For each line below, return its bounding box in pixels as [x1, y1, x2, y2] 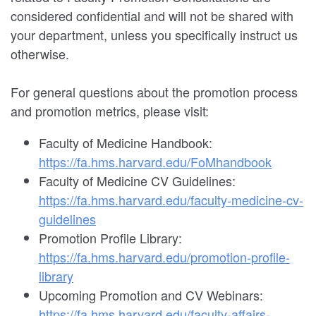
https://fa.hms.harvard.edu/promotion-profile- [39, 248, 290, 267]
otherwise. [11, 44, 69, 63]
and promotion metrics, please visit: [11, 102, 209, 121]
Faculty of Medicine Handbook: [39, 133, 212, 152]
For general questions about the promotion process [11, 83, 298, 102]
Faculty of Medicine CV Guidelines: [39, 171, 236, 190]
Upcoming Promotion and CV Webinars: [39, 286, 263, 305]
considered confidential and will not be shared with [11, 6, 293, 25]
